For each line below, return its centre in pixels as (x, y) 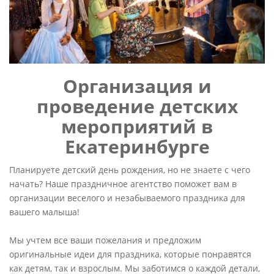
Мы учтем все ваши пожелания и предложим (105, 240)
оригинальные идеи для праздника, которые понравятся (130, 254)
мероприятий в (137, 127)
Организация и (137, 86)
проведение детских (137, 106)
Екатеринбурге (137, 147)
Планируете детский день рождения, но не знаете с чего (130, 170)
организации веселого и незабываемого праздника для (127, 198)
